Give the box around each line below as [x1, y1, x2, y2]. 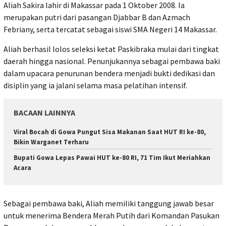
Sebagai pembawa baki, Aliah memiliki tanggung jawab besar [4, 198, 214, 209]
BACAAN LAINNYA [14, 107, 75, 118]
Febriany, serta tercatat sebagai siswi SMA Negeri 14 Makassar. [4, 24, 217, 34]
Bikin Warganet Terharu [14, 137, 89, 146]
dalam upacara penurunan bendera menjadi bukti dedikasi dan [4, 68, 215, 78]
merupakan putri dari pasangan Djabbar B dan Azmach [4, 12, 190, 22]
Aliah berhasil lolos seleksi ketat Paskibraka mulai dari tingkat [4, 43, 219, 54]
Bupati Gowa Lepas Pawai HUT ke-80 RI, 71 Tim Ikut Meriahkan [14, 153, 210, 162]
